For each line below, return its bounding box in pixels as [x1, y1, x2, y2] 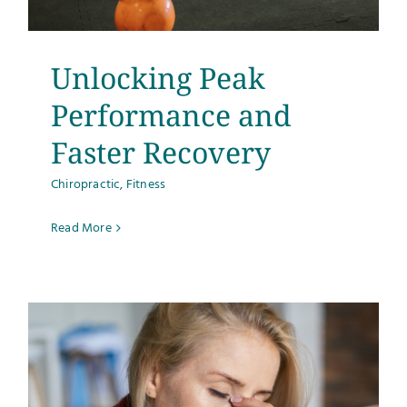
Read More [51, 217, 112, 239]
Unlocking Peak [51, 57, 265, 97]
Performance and [51, 94, 292, 134]
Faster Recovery [51, 132, 271, 172]
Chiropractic [51, 174, 121, 195]
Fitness [125, 174, 166, 195]
